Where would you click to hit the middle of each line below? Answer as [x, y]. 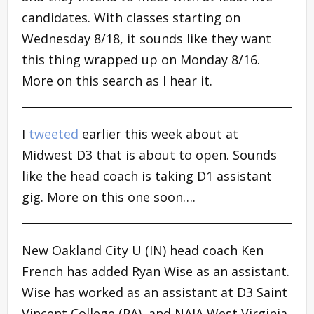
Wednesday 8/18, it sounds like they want [146, 38]
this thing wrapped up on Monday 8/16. [141, 59]
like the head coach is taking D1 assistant [147, 176]
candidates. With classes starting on [131, 17]
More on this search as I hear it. [117, 80]
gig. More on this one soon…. [109, 197]
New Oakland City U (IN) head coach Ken [143, 250]
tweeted [55, 134]
